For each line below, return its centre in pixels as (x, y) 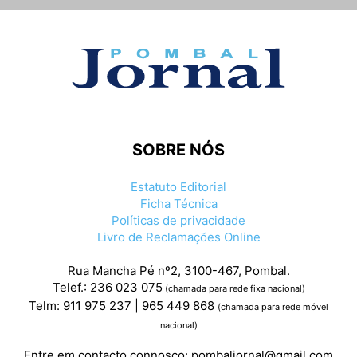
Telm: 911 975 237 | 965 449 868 (123, 306)
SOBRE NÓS (178, 150)
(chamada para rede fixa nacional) (233, 289)
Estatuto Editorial (178, 187)
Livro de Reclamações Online (178, 237)
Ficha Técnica (178, 204)
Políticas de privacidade (178, 221)
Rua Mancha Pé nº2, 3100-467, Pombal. (178, 271)
